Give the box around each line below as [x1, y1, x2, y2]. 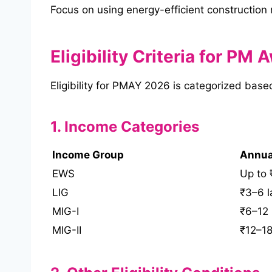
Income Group [52, 149, 124, 161]
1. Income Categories [50, 118, 199, 136]
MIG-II [52, 224, 81, 237]
